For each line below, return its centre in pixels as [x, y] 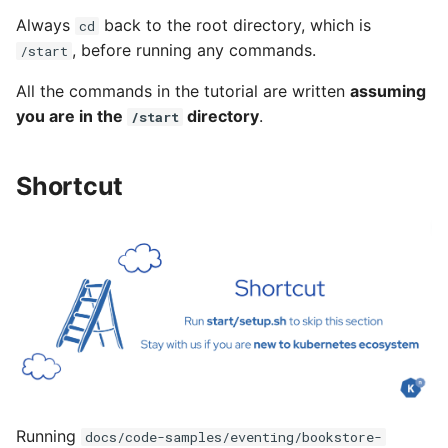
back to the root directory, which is [235, 24]
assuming [388, 90]
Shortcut [69, 185]
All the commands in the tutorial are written [183, 90]
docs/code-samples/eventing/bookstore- [233, 436]
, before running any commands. [194, 49]
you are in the [71, 115]
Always [45, 24]
